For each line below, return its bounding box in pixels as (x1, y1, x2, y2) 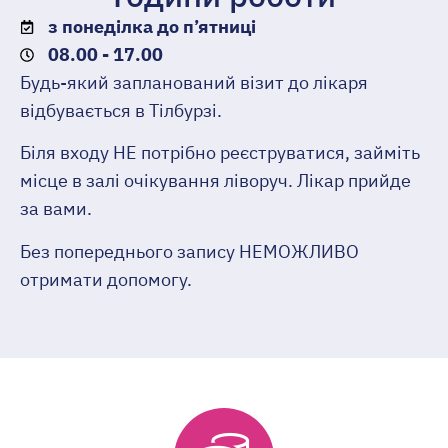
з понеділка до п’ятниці (47, 14, 256, 38)
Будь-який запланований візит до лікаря (20, 70, 368, 94)
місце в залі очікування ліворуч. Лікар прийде (20, 169, 411, 193)
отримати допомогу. (20, 267, 192, 291)
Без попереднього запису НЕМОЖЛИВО (20, 239, 359, 263)
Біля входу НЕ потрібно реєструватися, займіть (20, 141, 420, 165)
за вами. (20, 197, 92, 221)
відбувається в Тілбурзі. (20, 98, 222, 122)
